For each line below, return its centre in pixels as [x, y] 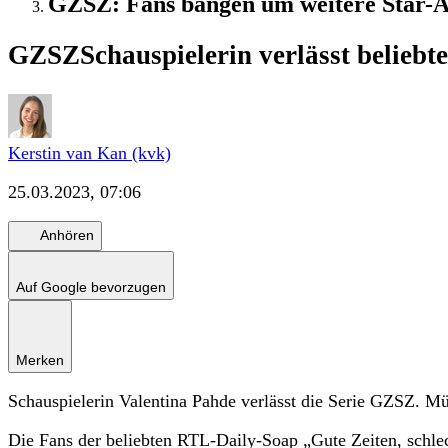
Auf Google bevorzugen [91, 286]
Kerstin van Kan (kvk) [89, 152]
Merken [40, 359]
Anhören [67, 235]
